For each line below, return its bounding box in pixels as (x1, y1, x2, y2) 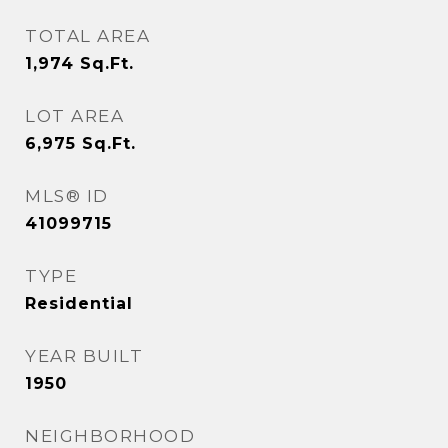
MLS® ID (25, 186, 109, 206)
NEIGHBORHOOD (25, 426, 195, 446)
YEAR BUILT (25, 346, 143, 366)
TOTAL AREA (25, 26, 150, 46)
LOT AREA (25, 106, 124, 126)
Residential (25, 294, 133, 313)
